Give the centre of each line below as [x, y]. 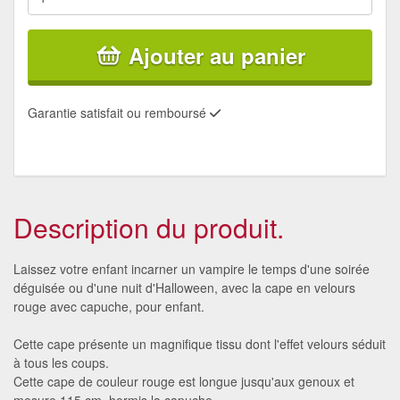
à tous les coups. [61, 362]
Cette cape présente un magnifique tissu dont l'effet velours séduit [200, 343]
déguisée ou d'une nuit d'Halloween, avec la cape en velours [184, 287]
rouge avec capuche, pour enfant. [109, 306]
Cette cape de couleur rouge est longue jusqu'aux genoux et [184, 381]
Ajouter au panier [217, 55]
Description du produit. [149, 227]
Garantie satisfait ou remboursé [119, 112]
